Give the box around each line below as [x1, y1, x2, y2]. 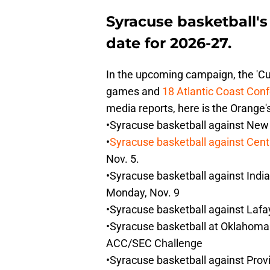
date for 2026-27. [106, 34, 231, 52]
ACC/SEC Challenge [106, 237, 202, 250]
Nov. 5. [106, 152, 139, 166]
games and [106, 85, 162, 98]
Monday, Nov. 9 [106, 186, 180, 199]
